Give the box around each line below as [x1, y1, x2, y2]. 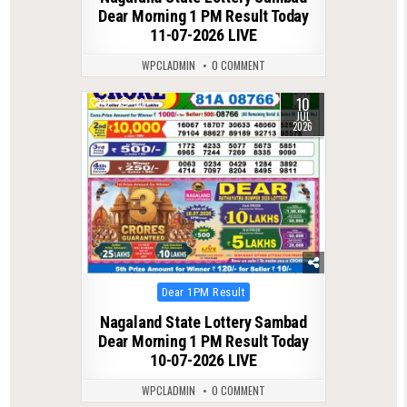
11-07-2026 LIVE [149, 25, 257, 45]
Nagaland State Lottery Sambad [99, 313, 308, 333]
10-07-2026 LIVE [149, 351, 257, 371]
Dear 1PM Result [161, 285, 246, 300]
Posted [155, 282, 186, 295]
